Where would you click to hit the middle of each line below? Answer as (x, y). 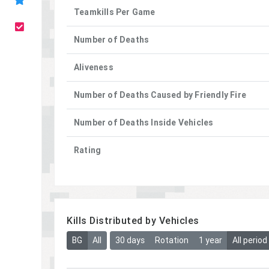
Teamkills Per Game (115, 12)
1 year (210, 240)
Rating (88, 150)
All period (249, 240)
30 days (130, 240)
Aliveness (94, 67)
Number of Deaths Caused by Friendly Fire (160, 95)
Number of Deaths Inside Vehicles (144, 122)
